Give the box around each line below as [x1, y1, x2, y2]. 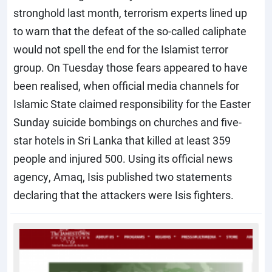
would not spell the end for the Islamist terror [13, 42, 228, 57]
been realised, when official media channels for [13, 78, 239, 93]
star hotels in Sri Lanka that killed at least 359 [13, 133, 231, 148]
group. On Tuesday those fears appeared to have [13, 60, 248, 75]
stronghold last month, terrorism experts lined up [13, 5, 247, 21]
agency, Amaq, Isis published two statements [13, 169, 232, 185]
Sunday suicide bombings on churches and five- [13, 115, 242, 130]
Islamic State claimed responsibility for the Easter [13, 97, 251, 112]
